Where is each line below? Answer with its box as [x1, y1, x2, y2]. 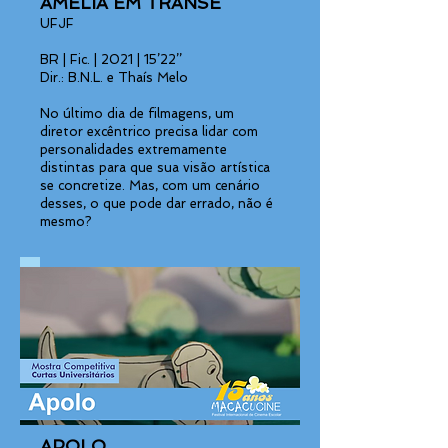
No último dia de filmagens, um [40, 106, 234, 121]
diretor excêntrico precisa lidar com [40, 124, 258, 139]
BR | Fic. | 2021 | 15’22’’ [40, 52, 182, 67]
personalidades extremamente [40, 142, 227, 157]
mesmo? [40, 214, 92, 229]
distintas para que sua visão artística [40, 160, 270, 175]
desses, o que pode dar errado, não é [40, 196, 273, 211]
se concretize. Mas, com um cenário [40, 178, 260, 193]
